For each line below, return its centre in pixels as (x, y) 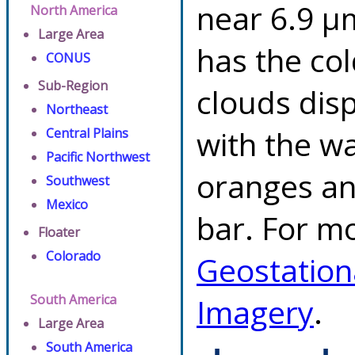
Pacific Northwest (98, 157)
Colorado (73, 256)
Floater (59, 232)
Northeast (77, 109)
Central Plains (87, 133)
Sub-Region (73, 86)
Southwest (78, 181)
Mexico (67, 204)
